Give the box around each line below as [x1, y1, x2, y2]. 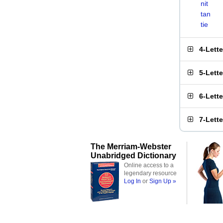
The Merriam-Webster [91, 142, 171, 151]
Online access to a [124, 162, 174, 169]
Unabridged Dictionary [91, 151, 176, 160]
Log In [124, 178, 141, 185]
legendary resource [124, 170, 177, 177]
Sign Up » [149, 178, 176, 185]
